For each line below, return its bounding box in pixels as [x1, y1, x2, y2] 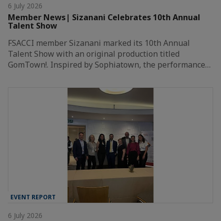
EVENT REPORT [10, 192, 56, 201]
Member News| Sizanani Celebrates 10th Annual [8, 12, 200, 23]
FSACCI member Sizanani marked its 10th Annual [8, 37, 190, 49]
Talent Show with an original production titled [8, 48, 180, 60]
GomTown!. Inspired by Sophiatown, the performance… [8, 59, 211, 71]
